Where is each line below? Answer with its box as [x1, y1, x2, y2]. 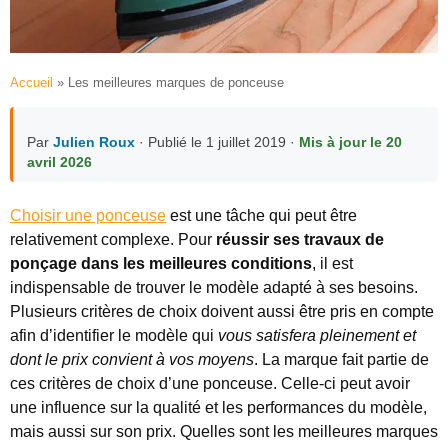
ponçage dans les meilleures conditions [10, 255, 312, 273]
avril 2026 [27, 154, 92, 171]
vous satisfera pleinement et [218, 327, 416, 345]
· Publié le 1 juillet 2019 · [135, 134, 299, 151]
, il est [312, 255, 353, 273]
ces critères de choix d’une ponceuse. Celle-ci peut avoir [10, 375, 410, 393]
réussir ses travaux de [216, 231, 384, 249]
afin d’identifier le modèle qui [10, 327, 218, 345]
